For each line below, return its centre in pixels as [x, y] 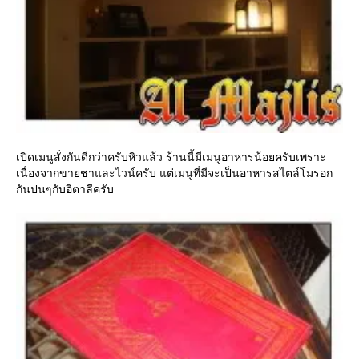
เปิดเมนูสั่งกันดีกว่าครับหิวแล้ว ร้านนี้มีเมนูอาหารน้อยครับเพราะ [171, 157]
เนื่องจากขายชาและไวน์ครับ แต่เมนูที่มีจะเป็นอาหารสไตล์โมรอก [174, 173]
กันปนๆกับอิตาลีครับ [65, 190]
